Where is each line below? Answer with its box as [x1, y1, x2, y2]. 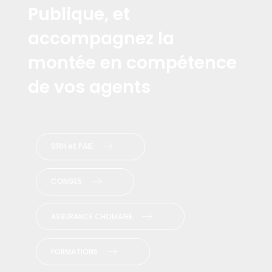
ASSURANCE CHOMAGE [50, 211, 132, 222]
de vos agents [28, 75, 151, 100]
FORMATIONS [50, 246, 98, 257]
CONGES [50, 176, 82, 187]
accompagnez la [28, 27, 174, 51]
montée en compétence [28, 51, 237, 75]
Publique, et [28, 2, 130, 27]
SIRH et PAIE [50, 141, 93, 152]
